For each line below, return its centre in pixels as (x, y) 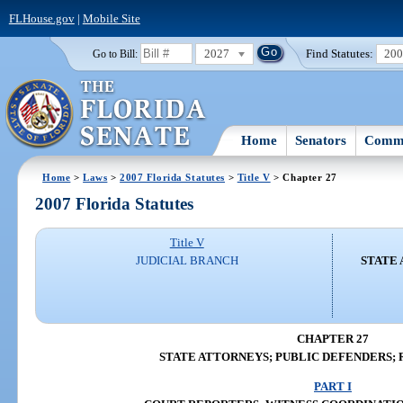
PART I (333, 387)
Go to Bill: (115, 54)
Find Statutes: (340, 53)
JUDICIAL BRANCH (187, 261)
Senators (321, 140)
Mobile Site (111, 18)
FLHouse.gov (41, 18)
